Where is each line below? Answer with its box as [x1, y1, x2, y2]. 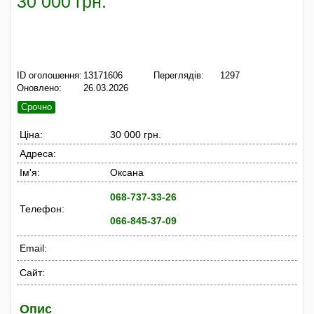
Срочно [21, 101, 52, 112]
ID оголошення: [17, 70, 82, 81]
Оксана [110, 166, 144, 178]
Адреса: [20, 147, 56, 159]
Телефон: [20, 203, 64, 214]
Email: [20, 242, 47, 254]
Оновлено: [17, 83, 62, 93]
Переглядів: [153, 70, 204, 81]
